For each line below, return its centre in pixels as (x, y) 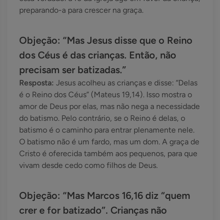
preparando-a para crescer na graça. (81, 10)
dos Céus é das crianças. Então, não (98, 55)
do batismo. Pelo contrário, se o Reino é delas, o (102, 118)
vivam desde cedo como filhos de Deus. (88, 165)
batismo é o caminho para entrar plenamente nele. (107, 130)
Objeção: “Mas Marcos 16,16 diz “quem (105, 196)
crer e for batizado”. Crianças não (93, 210)
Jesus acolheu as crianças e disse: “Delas (127, 83)
